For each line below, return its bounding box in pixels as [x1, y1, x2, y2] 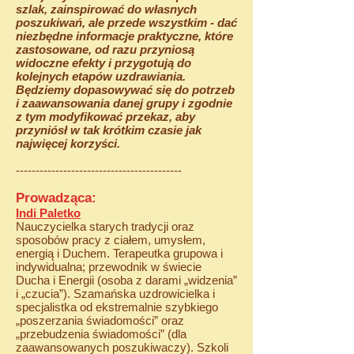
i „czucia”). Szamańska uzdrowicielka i [16, 287, 215, 300]
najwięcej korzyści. [16, 137, 120, 150]
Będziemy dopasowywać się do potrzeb [16, 83, 235, 96]
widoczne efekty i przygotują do [16, 56, 191, 70]
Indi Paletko [16, 206, 81, 220]
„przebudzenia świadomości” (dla [16, 327, 186, 341]
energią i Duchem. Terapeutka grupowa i [16, 247, 223, 260]
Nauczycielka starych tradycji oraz [16, 220, 194, 233]
